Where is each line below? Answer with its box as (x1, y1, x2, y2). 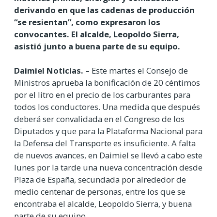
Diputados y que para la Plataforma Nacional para (14, 125, 202, 137)
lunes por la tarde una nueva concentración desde (14, 162, 202, 173)
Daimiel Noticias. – (14, 65, 90, 77)
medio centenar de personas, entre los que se (14, 186, 186, 198)
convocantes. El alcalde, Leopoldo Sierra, (14, 28, 179, 40)
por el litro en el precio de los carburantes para (14, 89, 190, 101)
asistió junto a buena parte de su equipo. (14, 40, 180, 52)
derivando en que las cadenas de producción (14, 4, 195, 15)
